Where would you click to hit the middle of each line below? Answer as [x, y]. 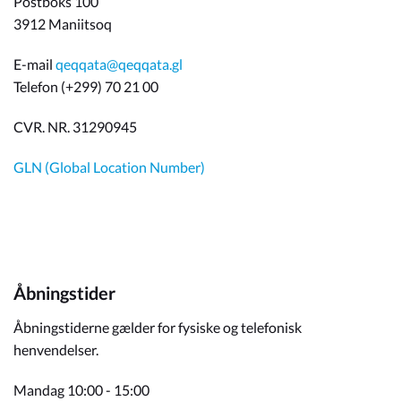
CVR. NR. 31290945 [75, 127]
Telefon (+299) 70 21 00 [86, 86]
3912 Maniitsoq [63, 24]
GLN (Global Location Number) [109, 167]
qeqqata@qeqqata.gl [119, 64]
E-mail [34, 64]
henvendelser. [56, 350]
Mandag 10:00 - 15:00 [81, 390]
